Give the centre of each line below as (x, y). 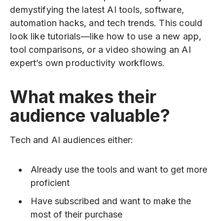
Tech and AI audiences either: (72, 140)
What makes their (83, 96)
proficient (50, 183)
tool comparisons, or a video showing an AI (100, 50)
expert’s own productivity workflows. (88, 63)
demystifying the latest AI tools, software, (97, 10)
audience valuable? (90, 115)
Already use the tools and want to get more (119, 169)
